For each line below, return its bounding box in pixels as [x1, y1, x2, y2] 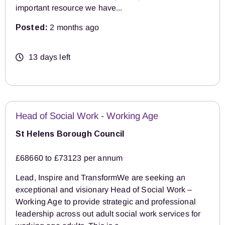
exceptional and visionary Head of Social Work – [16, 185, 192, 194]
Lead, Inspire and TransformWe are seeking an [16, 173, 186, 182]
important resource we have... [16, 3, 123, 12]
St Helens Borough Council [16, 129, 124, 138]
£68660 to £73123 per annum [16, 153, 123, 162]
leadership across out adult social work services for [16, 209, 201, 218]
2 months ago [48, 23, 99, 32]
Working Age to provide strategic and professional [16, 197, 196, 206]
